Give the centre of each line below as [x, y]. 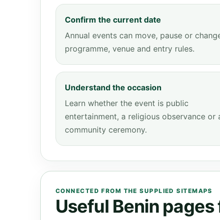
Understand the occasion [113, 87]
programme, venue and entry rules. [130, 49]
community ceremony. [106, 130]
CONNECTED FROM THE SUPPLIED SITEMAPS [134, 191]
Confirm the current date [113, 20]
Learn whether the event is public [127, 103]
